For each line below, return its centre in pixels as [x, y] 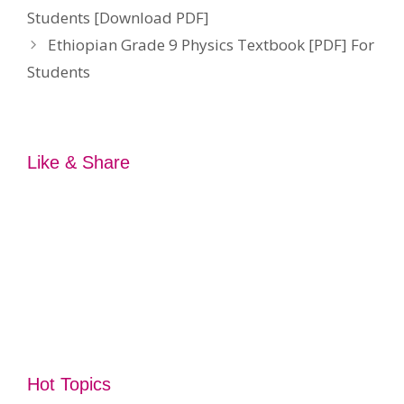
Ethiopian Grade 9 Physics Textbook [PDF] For [211, 45]
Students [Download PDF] [118, 18]
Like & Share [78, 163]
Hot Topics [69, 385]
